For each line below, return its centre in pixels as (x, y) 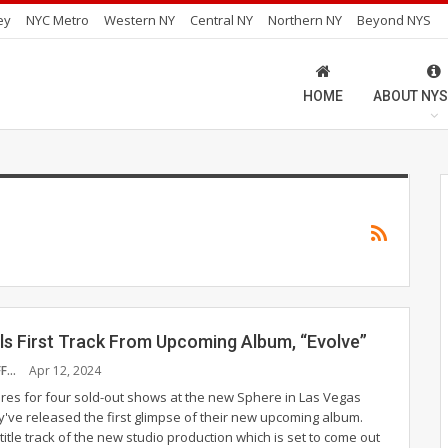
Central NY (221, 20)
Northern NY (305, 20)
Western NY (139, 20)
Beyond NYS (394, 20)
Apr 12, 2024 (65, 370)
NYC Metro (57, 20)
